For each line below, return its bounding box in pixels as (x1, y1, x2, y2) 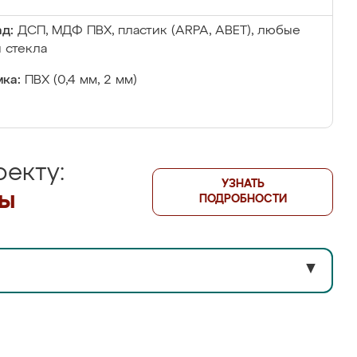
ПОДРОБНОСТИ (198, 194, 287, 205)
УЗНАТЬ (221, 178, 265, 190)
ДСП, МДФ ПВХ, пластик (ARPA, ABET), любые (18, 25, 300, 37)
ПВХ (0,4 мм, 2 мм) (25, 74, 137, 87)
